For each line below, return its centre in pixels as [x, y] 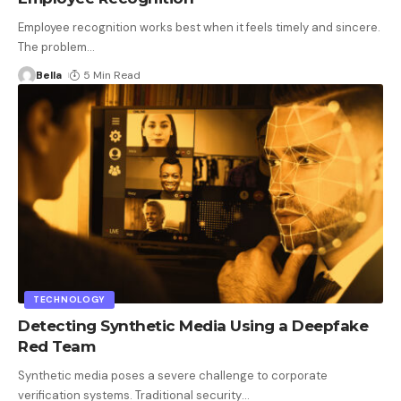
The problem [52, 47]
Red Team [56, 347]
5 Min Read [112, 76]
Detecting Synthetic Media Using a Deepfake [193, 326]
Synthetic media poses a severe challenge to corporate [173, 376]
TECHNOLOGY [69, 300]
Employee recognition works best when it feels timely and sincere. [199, 28]
